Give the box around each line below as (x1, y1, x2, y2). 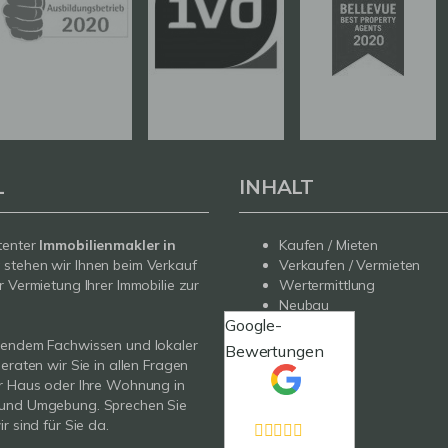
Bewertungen (225, 341, 324, 362)
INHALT (239, 174, 315, 200)
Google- (225, 315, 282, 336)
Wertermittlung (279, 276, 376, 295)
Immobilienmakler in (39, 236, 177, 255)
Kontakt (279, 356, 330, 375)
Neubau (279, 296, 330, 315)
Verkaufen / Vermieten (279, 256, 421, 275)
